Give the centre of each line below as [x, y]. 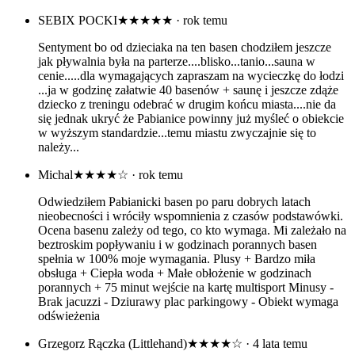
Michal [55, 175]
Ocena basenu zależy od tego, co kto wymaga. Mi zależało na [192, 231]
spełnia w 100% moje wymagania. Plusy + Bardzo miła [177, 259]
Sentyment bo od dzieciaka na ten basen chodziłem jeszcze [185, 48]
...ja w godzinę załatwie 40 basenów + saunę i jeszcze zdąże [188, 90]
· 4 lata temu [275, 344]
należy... [59, 147]
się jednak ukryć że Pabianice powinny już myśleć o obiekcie [191, 119]
